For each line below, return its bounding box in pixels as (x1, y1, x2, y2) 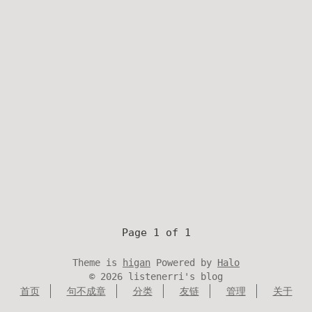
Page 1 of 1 (121, 226, 191, 239)
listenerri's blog (128, 271, 223, 282)
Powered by (150, 257, 217, 268)
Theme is (72, 257, 123, 268)
